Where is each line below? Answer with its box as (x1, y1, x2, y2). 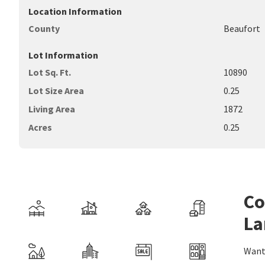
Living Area (28, 103, 75, 115)
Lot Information (28, 49, 98, 61)
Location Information (28, 5, 122, 17)
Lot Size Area (28, 85, 84, 96)
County (28, 22, 60, 34)
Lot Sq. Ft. (28, 66, 71, 78)
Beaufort (224, 22, 261, 34)
